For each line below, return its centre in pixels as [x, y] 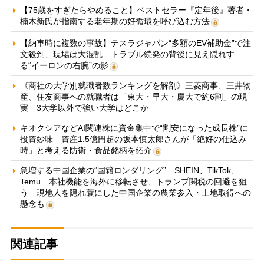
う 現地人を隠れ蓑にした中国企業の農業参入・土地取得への [135, 192]
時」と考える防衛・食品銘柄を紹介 [86, 150]
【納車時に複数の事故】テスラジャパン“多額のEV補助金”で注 [135, 43]
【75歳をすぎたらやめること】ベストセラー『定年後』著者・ [136, 10]
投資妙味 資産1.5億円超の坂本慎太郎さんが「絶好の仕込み [133, 139]
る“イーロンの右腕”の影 [64, 65]
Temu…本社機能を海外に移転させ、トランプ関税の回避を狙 [133, 181]
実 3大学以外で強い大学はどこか [84, 108]
